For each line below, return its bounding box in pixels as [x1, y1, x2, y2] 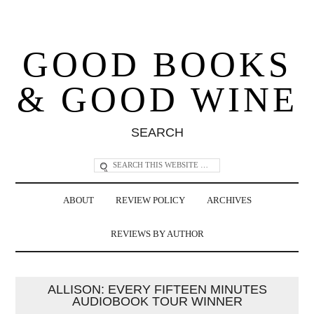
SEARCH [130, 125, 184, 139]
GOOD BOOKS [22, 44, 292, 84]
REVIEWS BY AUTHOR [110, 228, 204, 239]
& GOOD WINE [16, 79, 298, 119]
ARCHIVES [206, 195, 252, 205]
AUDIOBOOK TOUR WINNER [71, 294, 243, 308]
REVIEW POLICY [115, 195, 185, 205]
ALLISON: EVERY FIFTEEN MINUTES [47, 282, 267, 296]
